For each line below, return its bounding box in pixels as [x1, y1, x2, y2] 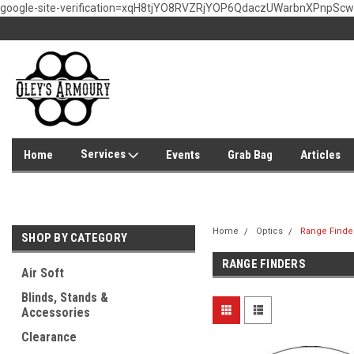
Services [81, 147, 128, 161]
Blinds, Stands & [21, 290, 108, 305]
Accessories [21, 305, 90, 320]
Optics [255, 226, 283, 236]
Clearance [21, 330, 77, 345]
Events [166, 147, 200, 162]
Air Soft [21, 265, 64, 281]
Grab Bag [228, 147, 273, 162]
